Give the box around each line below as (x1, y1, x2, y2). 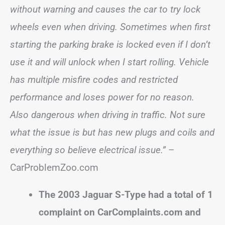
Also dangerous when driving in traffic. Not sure (10, 109, 205, 121)
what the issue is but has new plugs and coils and (10, 127, 214, 138)
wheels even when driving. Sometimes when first (10, 21, 210, 33)
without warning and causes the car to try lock (10, 4, 200, 15)
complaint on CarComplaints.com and (39, 206, 201, 218)
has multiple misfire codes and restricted (10, 74, 178, 85)
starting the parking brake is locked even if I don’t (10, 39, 210, 50)
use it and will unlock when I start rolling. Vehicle (10, 56, 209, 68)
